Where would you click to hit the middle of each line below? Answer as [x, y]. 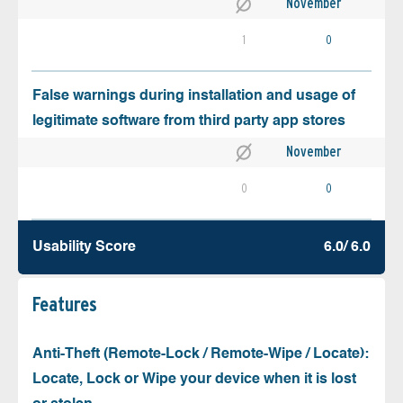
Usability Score [84, 248]
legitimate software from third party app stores [189, 122]
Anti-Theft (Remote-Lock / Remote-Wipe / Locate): [201, 355]
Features [65, 304]
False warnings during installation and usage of [194, 97]
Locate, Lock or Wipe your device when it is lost [194, 380]
